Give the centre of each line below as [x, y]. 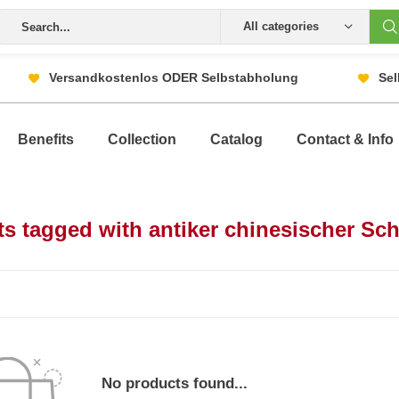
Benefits [46, 139]
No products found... [175, 383]
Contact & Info [345, 139]
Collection [142, 139]
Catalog [236, 139]
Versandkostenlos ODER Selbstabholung [174, 77]
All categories [281, 26]
